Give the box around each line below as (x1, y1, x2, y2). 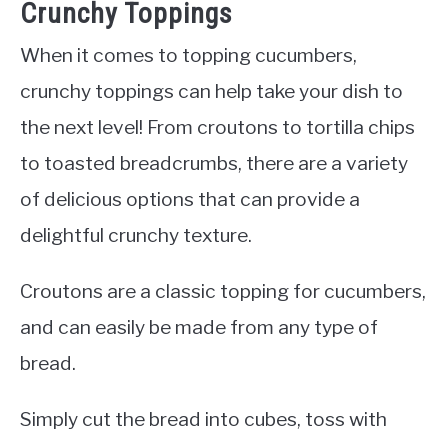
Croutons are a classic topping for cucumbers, (20, 279, 426, 304)
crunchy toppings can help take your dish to (20, 79, 403, 104)
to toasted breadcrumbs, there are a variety (20, 151, 408, 176)
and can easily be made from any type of (20, 315, 378, 340)
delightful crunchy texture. (20, 223, 252, 248)
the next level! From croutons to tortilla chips (20, 115, 415, 140)
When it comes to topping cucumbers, (20, 43, 357, 68)
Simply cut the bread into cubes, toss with (20, 407, 387, 432)
